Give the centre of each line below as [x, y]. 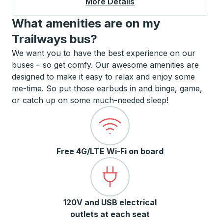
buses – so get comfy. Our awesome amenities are [105, 65]
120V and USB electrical [110, 202]
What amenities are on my [86, 23]
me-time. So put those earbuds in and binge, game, [107, 88]
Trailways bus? [55, 39]
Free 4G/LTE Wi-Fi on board [110, 151]
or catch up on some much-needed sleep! [90, 100]
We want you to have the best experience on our [104, 53]
